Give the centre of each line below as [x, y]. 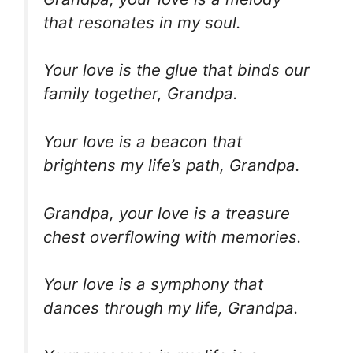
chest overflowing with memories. [173, 236]
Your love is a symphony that [153, 284]
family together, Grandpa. [141, 94]
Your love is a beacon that [143, 141]
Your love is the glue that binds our [176, 70]
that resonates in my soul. [142, 22]
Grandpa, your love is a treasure [167, 213]
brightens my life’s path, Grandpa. [172, 165]
